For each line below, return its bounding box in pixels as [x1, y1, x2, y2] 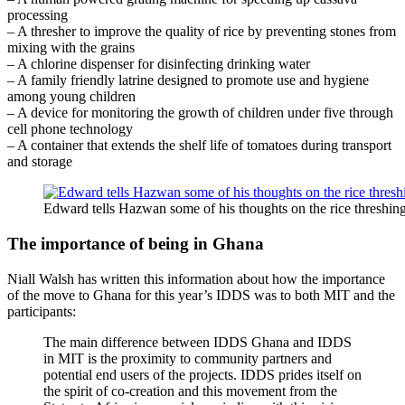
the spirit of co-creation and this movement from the [43, 382, 337, 399]
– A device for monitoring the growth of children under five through [7, 105, 393, 121]
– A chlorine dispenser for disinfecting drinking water [7, 56, 310, 72]
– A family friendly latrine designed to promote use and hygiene [7, 72, 369, 89]
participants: [7, 303, 76, 319]
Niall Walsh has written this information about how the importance [7, 270, 385, 287]
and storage [7, 154, 72, 170]
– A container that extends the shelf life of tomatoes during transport [7, 137, 391, 154]
